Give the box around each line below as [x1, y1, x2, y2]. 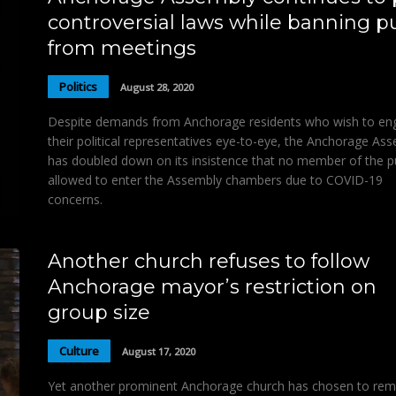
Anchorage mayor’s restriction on [48, 275, 377, 300]
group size [48, 301, 150, 325]
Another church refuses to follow [48, 249, 369, 274]
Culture [59, 342, 99, 359]
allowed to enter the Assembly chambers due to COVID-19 [48, 171, 383, 189]
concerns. [48, 191, 103, 209]
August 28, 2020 [120, 80, 194, 94]
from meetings [48, 36, 196, 61]
